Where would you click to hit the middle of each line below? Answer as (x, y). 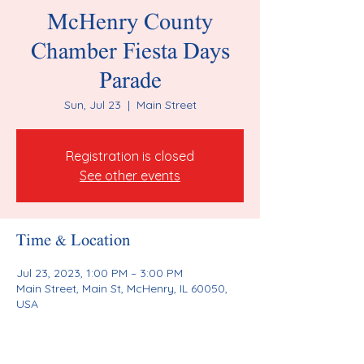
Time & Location (73, 242)
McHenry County (130, 24)
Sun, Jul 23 (92, 105)
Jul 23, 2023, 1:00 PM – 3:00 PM (100, 273)
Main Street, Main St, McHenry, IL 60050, (122, 288)
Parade (130, 83)
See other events (130, 175)
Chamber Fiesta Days (130, 54)
